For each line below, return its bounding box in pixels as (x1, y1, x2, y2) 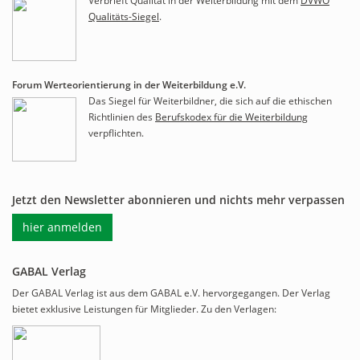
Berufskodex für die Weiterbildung (155, 110, 308, 124)
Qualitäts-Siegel (88, 10, 159, 23)
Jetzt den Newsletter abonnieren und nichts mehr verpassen (12, 192, 345, 207)
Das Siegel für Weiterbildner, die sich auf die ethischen (88, 94, 332, 108)
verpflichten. (88, 126, 144, 140)
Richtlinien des (88, 110, 155, 124)
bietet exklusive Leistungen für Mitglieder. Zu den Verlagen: (12, 302, 276, 316)
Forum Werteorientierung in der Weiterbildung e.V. (12, 78, 246, 92)
